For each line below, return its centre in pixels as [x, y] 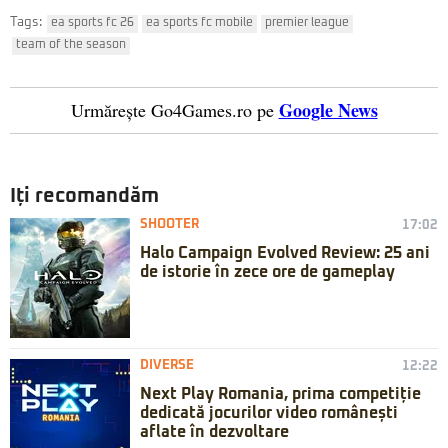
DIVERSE [167, 366]
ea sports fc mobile [199, 23]
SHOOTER [169, 225]
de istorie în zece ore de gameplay [267, 272]
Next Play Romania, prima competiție [280, 394]
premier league [307, 23]
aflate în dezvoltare [214, 432]
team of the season [71, 45]
